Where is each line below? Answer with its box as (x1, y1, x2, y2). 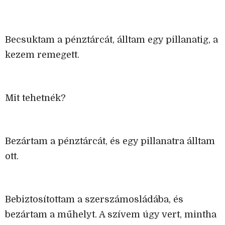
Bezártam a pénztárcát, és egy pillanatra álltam (5, 136, 215, 147)
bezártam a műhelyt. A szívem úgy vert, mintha (5, 209, 216, 220)
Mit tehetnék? (5, 93, 65, 103)
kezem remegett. (5, 50, 79, 60)
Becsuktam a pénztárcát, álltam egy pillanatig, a (5, 35, 218, 45)
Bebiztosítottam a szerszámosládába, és (5, 194, 183, 205)
